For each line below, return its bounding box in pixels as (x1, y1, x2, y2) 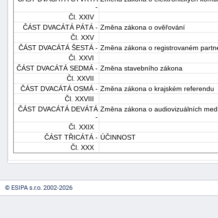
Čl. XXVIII (65, 94, 98, 103)
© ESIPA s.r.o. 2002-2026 (5, 184, 73, 191)
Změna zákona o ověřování (100, 23, 185, 31)
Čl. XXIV (69, 13, 98, 21)
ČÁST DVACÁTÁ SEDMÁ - (17, 64, 98, 72)
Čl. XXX (71, 143, 98, 151)
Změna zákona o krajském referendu (100, 84, 214, 92)
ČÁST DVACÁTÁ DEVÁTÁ (18, 105, 98, 113)
